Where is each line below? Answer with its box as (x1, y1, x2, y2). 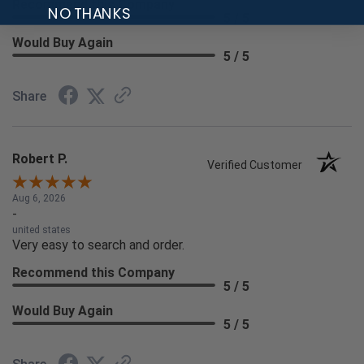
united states (12, 223, 71, 236)
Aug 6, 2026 (12, 192, 66, 204)
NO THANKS (48, 2, 131, 24)
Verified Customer (207, 158, 310, 171)
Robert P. (12, 150, 67, 167)
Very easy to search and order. (12, 236, 184, 253)
